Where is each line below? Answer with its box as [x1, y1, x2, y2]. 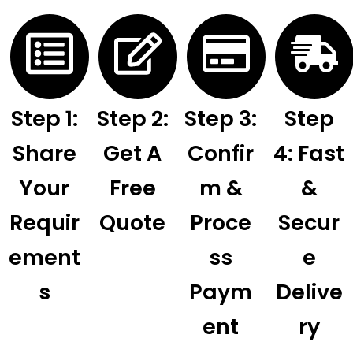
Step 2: [96, 103, 169, 133]
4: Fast [273, 138, 344, 168]
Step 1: [10, 103, 78, 133]
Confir [188, 138, 254, 168]
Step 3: [184, 103, 257, 133]
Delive [275, 277, 343, 307]
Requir [9, 207, 80, 237]
